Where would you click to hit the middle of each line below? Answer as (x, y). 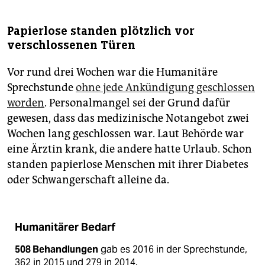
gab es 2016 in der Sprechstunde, (173, 249)
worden (26, 103)
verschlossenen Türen (71, 45)
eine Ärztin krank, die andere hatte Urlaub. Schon (130, 149)
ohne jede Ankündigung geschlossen (165, 87)
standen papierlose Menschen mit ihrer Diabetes (128, 164)
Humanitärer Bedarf (65, 227)
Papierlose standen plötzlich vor (101, 31)
